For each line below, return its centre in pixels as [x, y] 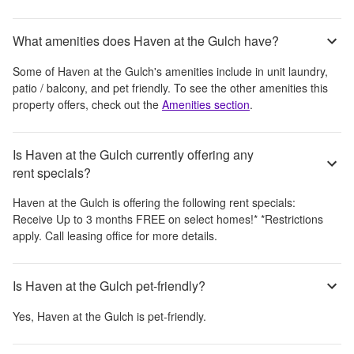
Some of [35, 71]
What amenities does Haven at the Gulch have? [146, 41]
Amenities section [206, 104]
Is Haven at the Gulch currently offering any [133, 154]
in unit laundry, [292, 71]
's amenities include [205, 71]
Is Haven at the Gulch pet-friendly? [109, 286]
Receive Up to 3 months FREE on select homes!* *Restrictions [168, 218]
